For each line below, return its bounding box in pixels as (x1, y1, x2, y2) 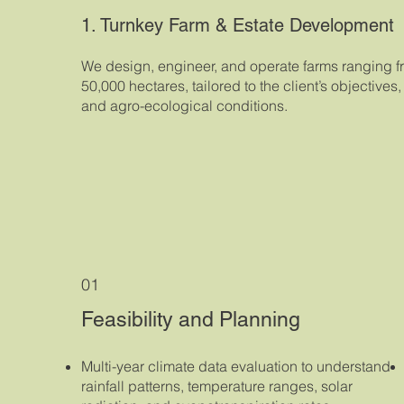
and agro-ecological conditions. (81, 96, 289, 115)
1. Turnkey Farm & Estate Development (81, 14, 395, 36)
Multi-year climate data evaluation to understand (81, 357, 391, 376)
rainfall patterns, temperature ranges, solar (81, 377, 353, 396)
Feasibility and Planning (81, 307, 301, 331)
